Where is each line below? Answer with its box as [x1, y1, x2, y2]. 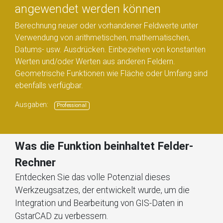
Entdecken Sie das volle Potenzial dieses [15, 172, 170, 183]
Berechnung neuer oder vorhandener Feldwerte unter [15, 21, 198, 31]
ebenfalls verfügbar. [15, 81, 83, 91]
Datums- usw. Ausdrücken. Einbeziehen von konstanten [15, 45, 206, 55]
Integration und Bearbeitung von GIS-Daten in [15, 198, 183, 209]
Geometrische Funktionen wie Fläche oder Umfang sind [15, 69, 208, 79]
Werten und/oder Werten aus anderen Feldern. [15, 57, 175, 67]
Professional [57, 102, 87, 109]
